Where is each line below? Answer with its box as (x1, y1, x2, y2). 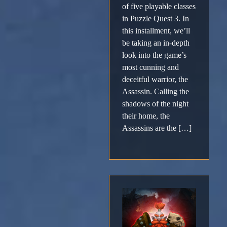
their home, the (122, 111, 170, 121)
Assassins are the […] (122, 124, 192, 133)
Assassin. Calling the (122, 87, 189, 96)
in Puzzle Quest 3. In (122, 14, 189, 23)
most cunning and (122, 63, 179, 72)
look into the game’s (122, 51, 186, 60)
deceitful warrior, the (122, 75, 188, 84)
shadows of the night (122, 99, 188, 108)
